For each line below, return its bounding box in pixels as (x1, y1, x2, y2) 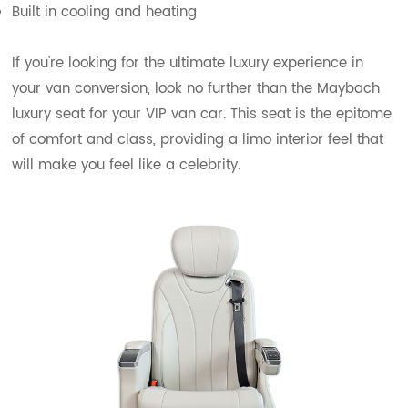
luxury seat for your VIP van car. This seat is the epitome (12, 102, 393, 126)
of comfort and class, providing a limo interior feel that (12, 127, 384, 151)
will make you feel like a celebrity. (12, 153, 241, 177)
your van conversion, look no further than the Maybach (12, 76, 381, 100)
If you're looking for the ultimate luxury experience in (12, 51, 364, 75)
